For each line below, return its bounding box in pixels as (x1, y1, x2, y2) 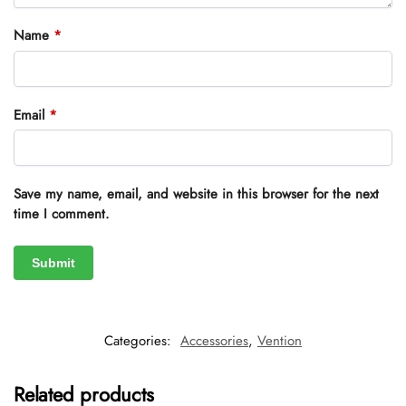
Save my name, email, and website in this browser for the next (14, 183, 379, 204)
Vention (257, 331, 302, 352)
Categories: (104, 331, 176, 352)
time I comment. (14, 203, 110, 224)
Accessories (180, 331, 248, 352)
